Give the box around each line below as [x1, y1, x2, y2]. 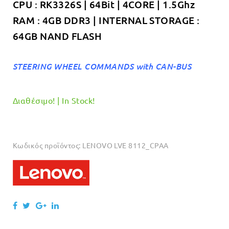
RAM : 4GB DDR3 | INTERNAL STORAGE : [13, 14, 200, 27]
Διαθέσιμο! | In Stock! [13, 95, 95, 105]
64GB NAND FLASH [13, 30, 102, 42]
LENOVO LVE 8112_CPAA [82, 141, 169, 150]
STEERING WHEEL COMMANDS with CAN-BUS [13, 61, 192, 72]
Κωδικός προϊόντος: [13, 141, 83, 150]
